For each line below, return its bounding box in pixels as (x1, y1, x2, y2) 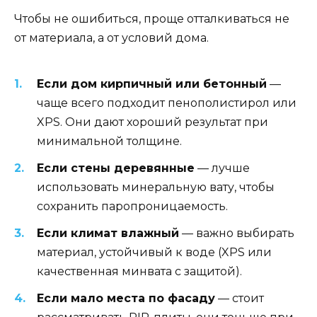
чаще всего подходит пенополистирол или (37, 96, 296, 110)
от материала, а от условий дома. (14, 30, 209, 45)
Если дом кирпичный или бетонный (37, 76, 267, 91)
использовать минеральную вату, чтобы (37, 180, 275, 195)
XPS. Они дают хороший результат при (37, 115, 268, 129)
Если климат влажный (37, 226, 179, 241)
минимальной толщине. (37, 134, 182, 148)
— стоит (215, 292, 264, 306)
